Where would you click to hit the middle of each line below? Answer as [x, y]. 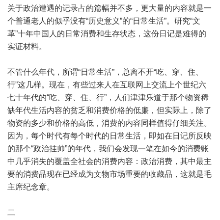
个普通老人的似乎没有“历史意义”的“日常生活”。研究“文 [104, 21]
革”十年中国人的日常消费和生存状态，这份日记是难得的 [107, 33]
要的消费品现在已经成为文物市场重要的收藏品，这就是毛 [110, 174]
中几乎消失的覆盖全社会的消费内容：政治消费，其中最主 [110, 161]
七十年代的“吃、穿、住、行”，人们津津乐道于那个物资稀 [108, 97]
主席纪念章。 [31, 187]
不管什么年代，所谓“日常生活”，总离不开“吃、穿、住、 [105, 72]
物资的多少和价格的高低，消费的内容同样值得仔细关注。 [110, 123]
